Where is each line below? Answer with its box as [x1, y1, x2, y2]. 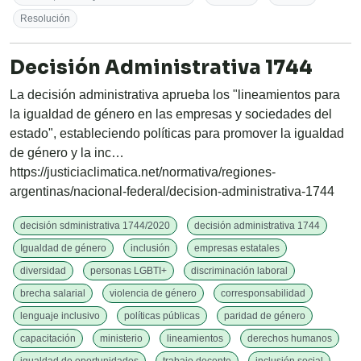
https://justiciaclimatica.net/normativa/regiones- [10, 165, 276, 180]
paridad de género [224, 310, 305, 322]
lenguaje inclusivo [20, 310, 100, 322]
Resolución [20, 13, 70, 25]
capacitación [20, 333, 76, 345]
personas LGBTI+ [90, 265, 167, 277]
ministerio [100, 333, 143, 345]
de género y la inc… [10, 146, 124, 160]
